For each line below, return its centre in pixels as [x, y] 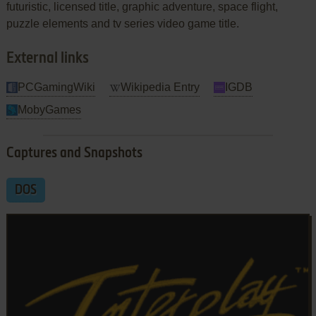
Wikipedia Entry [160, 87]
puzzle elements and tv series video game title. [122, 23]
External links [47, 58]
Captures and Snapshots [74, 153]
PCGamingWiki [56, 87]
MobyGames [49, 109]
